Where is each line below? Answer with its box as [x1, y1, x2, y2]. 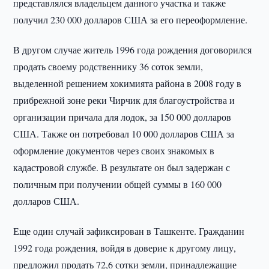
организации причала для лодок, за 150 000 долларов [13, 110, 232, 123]
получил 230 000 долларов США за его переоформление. [13, 13, 248, 26]
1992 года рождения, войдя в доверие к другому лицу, [13, 241, 237, 254]
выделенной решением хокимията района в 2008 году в [13, 77, 242, 89]
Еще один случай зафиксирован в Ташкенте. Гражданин [13, 225, 245, 237]
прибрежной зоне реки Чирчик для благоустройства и [13, 94, 235, 106]
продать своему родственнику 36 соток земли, [13, 60, 204, 73]
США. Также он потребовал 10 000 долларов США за [13, 127, 235, 140]
